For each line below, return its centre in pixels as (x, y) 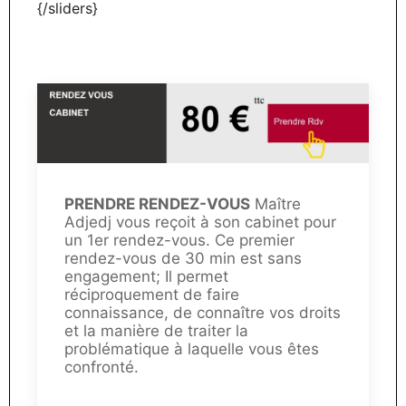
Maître (275, 203)
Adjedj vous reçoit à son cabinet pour (200, 222)
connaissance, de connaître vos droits (203, 312)
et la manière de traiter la (156, 330)
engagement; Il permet (146, 276)
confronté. (101, 367)
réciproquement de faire (152, 294)
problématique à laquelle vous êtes (192, 348)
